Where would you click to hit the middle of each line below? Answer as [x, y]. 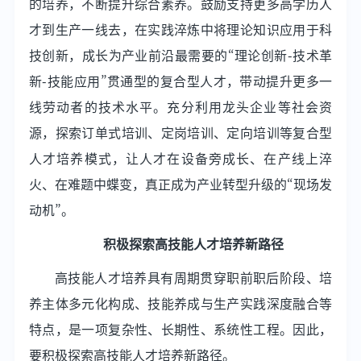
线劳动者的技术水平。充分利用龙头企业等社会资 [180, 107]
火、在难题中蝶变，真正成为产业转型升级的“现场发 [180, 184]
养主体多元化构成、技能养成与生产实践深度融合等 [180, 303]
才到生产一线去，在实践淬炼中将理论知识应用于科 [180, 29]
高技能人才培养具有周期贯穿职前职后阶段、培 [193, 278]
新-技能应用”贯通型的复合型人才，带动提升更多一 [180, 81]
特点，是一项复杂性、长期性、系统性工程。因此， [180, 329]
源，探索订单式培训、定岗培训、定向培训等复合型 [180, 133]
